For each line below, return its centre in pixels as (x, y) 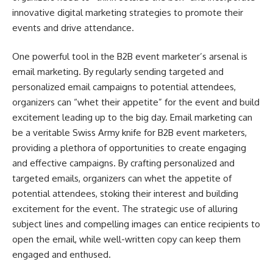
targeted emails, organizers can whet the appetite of (122, 179)
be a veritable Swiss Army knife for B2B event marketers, (129, 133)
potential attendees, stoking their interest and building (125, 194)
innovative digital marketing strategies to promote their (128, 12)
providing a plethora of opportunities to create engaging (129, 148)
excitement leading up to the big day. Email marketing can (132, 118)
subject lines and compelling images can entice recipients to (136, 224)
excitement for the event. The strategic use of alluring (125, 209)
